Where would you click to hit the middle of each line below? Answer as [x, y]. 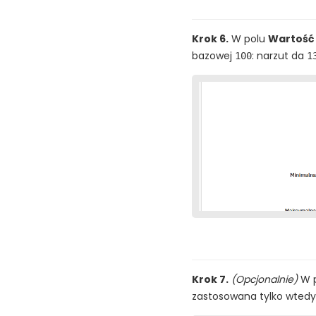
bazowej [213, 56]
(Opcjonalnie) [265, 279]
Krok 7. [210, 279]
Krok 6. [210, 39]
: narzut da [279, 56]
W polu [248, 39]
